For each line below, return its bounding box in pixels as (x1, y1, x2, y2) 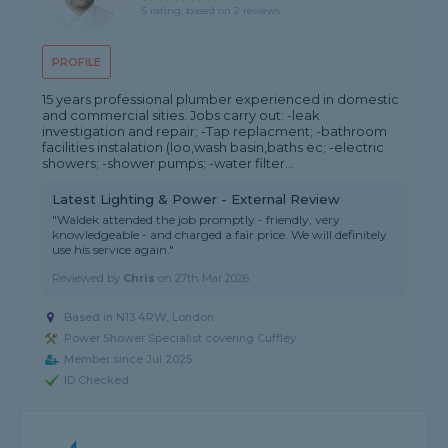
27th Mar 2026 (175, 271, 250, 286)
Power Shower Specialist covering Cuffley (64, 331, 297, 346)
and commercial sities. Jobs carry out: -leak (42, 107, 321, 124)
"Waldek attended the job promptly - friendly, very (52, 212, 341, 228)
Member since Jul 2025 (64, 352, 193, 367)
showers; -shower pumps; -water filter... (42, 155, 295, 172)
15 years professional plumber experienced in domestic (42, 91, 400, 108)
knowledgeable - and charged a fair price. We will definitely (52, 227, 388, 243)
